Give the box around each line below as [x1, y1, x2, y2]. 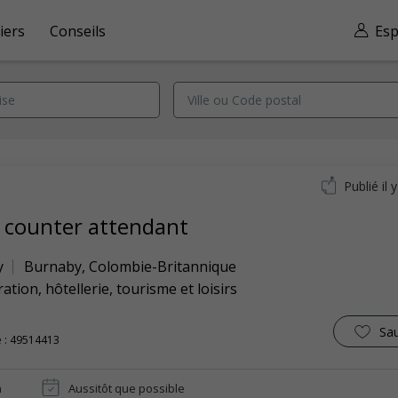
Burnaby [24, 257, 82, 276]
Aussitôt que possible [68, 379, 185, 396]
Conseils [50, 20, 106, 41]
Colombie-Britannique [89, 257, 236, 276]
